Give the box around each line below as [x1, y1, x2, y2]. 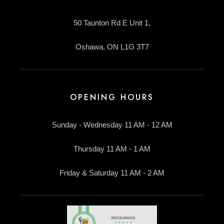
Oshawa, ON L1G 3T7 [75, 42, 149, 51]
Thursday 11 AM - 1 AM [73, 144, 150, 153]
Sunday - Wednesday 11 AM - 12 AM [51, 120, 172, 129]
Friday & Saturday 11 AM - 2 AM [59, 168, 164, 177]
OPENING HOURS [70, 91, 154, 103]
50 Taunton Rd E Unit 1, [73, 18, 150, 27]
